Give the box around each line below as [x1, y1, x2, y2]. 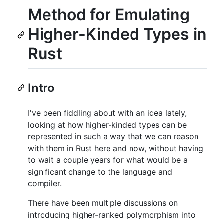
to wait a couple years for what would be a [28, 155, 188, 165]
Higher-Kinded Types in [28, 24, 207, 44]
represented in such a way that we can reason [28, 131, 198, 142]
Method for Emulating [28, 5, 190, 24]
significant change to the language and [28, 167, 172, 177]
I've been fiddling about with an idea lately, [28, 108, 187, 118]
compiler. [28, 178, 62, 189]
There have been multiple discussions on [28, 198, 178, 208]
